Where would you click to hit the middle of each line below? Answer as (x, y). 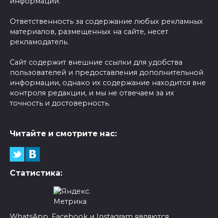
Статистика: (36, 173)
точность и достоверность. (60, 103)
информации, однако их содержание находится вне (108, 83)
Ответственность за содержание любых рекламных (106, 22)
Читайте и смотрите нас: (63, 134)
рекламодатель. (39, 42)
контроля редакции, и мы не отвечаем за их (92, 93)
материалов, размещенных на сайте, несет (89, 32)
